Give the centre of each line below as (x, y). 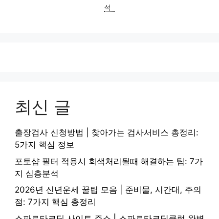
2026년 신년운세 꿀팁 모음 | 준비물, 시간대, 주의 (108, 190)
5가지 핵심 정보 (44, 145)
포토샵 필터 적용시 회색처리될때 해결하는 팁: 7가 (109, 161)
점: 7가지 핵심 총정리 (55, 202)
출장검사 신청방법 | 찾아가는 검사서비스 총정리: (107, 133)
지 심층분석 (37, 173)
